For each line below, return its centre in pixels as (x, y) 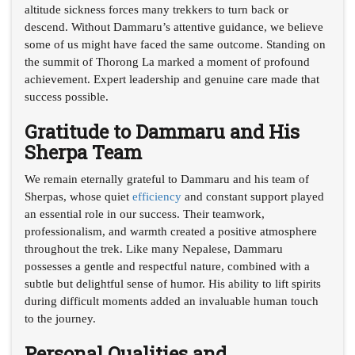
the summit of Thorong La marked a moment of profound (167, 61)
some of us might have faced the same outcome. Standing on (175, 44)
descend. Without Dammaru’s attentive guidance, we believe (174, 27)
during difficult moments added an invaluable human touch (172, 301)
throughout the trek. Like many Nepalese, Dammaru (154, 248)
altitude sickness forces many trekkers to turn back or (157, 9)
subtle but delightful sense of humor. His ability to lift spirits (173, 283)
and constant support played (253, 196)
